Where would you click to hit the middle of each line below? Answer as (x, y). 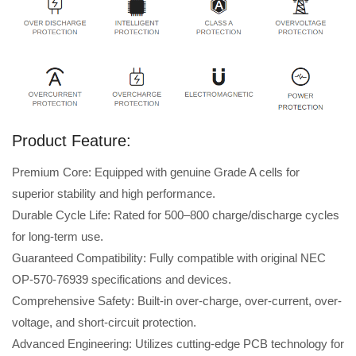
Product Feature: (72, 141)
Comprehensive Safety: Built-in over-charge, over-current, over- (177, 301)
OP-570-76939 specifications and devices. (122, 280)
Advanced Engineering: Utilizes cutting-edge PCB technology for (178, 344)
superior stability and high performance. (114, 194)
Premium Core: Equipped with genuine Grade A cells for (156, 172)
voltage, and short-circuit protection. (104, 323)
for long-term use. (58, 237)
